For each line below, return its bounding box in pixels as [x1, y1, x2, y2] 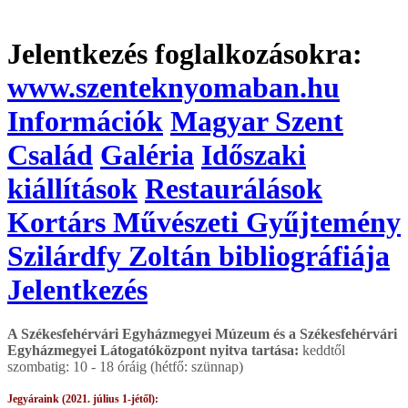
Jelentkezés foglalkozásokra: [7, 36, 362, 70]
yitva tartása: [218, 342, 299, 358]
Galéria [100, 138, 194, 171]
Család [7, 138, 93, 171]
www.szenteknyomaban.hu [7, 70, 340, 104]
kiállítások [7, 171, 138, 205]
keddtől [299, 342, 345, 358]
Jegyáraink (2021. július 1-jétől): [7, 392, 158, 405]
